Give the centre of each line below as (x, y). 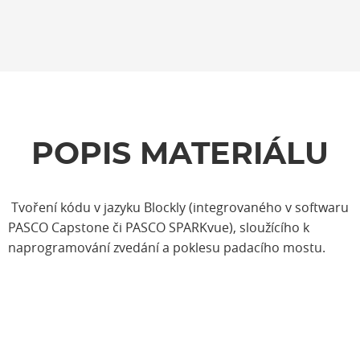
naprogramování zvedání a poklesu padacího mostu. (167, 247)
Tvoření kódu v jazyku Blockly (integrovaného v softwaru (178, 207)
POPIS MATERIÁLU (180, 155)
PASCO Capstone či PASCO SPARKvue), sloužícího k (159, 227)
